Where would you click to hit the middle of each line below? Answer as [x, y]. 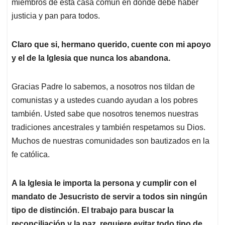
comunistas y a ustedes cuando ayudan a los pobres [105, 100]
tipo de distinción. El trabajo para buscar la [93, 210]
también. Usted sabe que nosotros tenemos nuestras [105, 114]
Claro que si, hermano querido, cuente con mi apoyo [111, 45]
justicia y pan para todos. [56, 16]
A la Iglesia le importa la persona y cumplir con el [104, 183]
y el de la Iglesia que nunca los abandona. [91, 58]
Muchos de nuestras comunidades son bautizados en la [110, 141]
